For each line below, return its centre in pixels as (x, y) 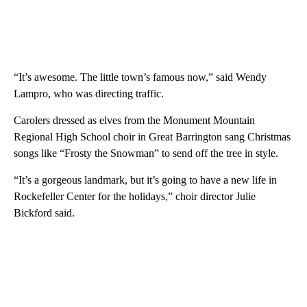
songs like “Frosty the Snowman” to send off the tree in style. (146, 153)
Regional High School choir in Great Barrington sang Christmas (152, 137)
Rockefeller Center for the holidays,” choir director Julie (135, 197)
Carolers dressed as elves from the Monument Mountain (134, 121)
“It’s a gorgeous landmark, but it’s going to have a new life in (145, 180)
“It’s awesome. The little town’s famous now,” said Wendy (140, 77)
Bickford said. (44, 213)
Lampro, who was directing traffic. (89, 94)
